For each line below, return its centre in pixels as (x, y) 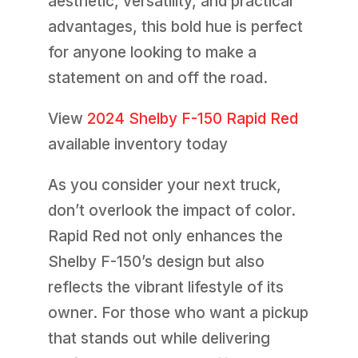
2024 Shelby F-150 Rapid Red (192, 119)
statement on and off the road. (157, 78)
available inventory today (137, 145)
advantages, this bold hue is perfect (175, 27)
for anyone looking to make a (152, 53)
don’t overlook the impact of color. (171, 211)
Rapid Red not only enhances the (165, 237)
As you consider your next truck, (164, 185)
